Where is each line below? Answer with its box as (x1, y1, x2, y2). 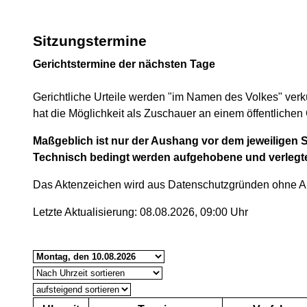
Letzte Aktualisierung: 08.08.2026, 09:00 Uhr (33, 206, 248, 218)
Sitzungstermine (33, 33, 147, 49)
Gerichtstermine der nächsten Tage (33, 58, 215, 70)
